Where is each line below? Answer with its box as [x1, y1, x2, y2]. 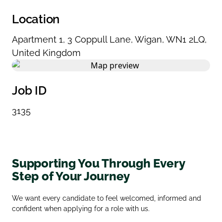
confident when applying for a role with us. [12, 204, 150, 213]
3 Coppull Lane [67, 34, 131, 45]
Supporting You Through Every [12, 156, 185, 170]
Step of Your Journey [12, 168, 130, 183]
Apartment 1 [12, 34, 63, 45]
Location [12, 11, 60, 26]
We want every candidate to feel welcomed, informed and [12, 194, 201, 202]
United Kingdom [12, 47, 81, 58]
